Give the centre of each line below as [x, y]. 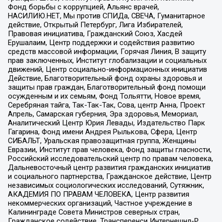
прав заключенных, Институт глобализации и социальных [107, 61]
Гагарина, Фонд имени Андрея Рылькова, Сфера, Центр [102, 132]
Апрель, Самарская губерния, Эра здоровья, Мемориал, [103, 114]
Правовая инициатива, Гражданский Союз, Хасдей [95, 34]
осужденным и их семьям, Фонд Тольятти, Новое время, [104, 96]
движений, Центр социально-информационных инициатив [107, 70]
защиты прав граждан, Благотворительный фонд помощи [107, 87]
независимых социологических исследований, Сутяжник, [106, 186]
